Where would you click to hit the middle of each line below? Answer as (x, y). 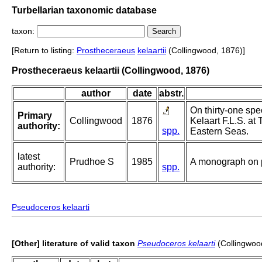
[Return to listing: (44, 51)
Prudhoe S (92, 162)
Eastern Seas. (219, 132)
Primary (35, 116)
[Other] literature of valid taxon (73, 244)
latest (29, 157)
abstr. (171, 94)
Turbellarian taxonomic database (84, 10)
